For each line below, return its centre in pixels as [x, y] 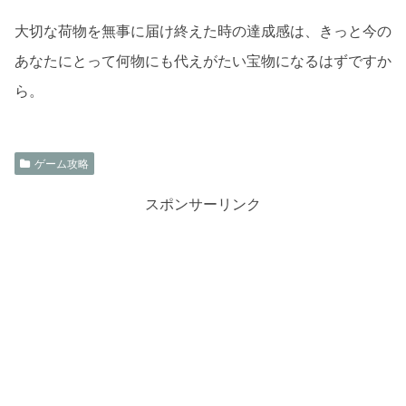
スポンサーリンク [203, 204]
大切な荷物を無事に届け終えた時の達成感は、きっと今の [203, 31]
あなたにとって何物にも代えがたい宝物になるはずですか [203, 61]
